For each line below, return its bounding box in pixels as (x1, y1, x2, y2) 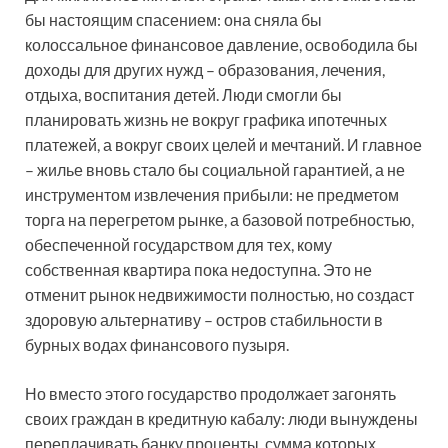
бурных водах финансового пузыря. (25, 334, 289, 354)
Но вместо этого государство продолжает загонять (25, 383, 396, 403)
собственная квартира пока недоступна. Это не (25, 259, 372, 279)
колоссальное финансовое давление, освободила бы (25, 34, 418, 54)
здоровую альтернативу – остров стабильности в (25, 309, 383, 329)
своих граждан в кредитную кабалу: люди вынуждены (25, 408, 418, 428)
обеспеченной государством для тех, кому (25, 234, 332, 254)
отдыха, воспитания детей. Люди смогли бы (25, 84, 342, 104)
